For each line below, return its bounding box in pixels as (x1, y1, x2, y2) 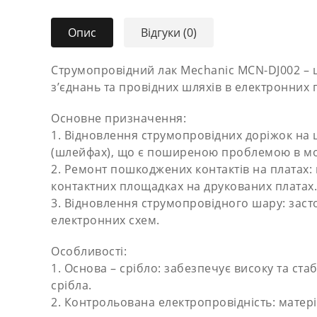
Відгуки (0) (141, 25, 197, 40)
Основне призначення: (51, 110, 186, 126)
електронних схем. (51, 212, 160, 228)
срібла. (51, 277, 92, 293)
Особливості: (51, 243, 127, 259)
